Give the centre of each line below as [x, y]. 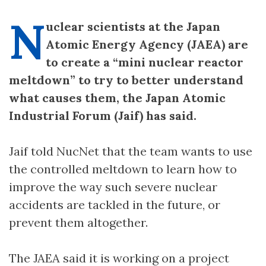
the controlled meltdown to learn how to [123, 169]
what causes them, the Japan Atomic [117, 97]
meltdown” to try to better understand [126, 80]
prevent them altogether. [78, 222]
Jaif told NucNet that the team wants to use [131, 151]
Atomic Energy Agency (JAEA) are [147, 44]
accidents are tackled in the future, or [115, 204]
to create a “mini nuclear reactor [145, 62]
